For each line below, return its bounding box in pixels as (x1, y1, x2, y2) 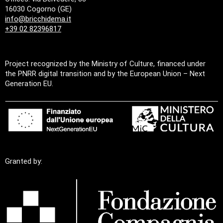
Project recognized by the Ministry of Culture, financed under (5, 59, 206, 68)
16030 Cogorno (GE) (5, 4, 72, 13)
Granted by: (5, 157, 42, 166)
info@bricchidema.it (5, 14, 71, 23)
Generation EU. (5, 79, 53, 88)
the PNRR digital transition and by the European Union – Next (5, 69, 205, 78)
